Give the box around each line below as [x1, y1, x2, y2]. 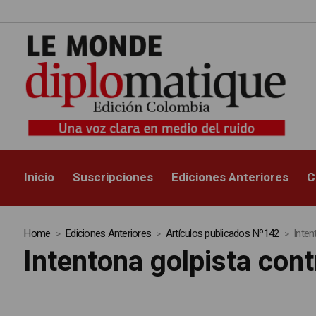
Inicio [24, 169, 55, 187]
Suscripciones [73, 169, 154, 187]
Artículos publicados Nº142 [165, 226, 279, 242]
